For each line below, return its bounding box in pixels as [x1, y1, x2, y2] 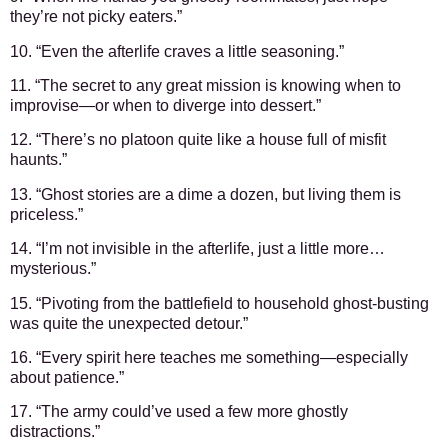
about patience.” [10, 369, 124, 387]
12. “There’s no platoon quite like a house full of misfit [10, 131, 386, 149]
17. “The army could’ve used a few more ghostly [10, 403, 348, 421]
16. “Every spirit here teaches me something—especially [10, 349, 408, 367]
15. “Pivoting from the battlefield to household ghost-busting [10, 294, 429, 312]
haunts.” [10, 151, 67, 169]
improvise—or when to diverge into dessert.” [10, 97, 321, 115]
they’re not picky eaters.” [10, 8, 182, 26]
